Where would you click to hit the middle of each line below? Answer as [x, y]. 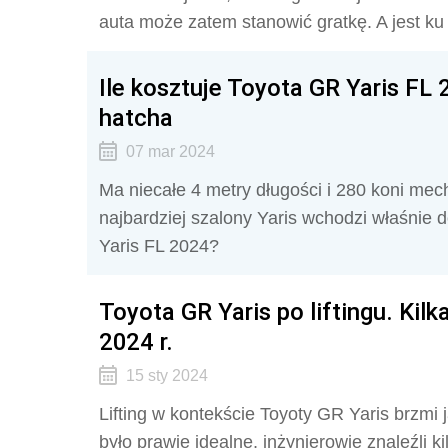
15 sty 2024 [166, 375]
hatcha [136, 117]
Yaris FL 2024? [159, 246]
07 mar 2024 [170, 151]
